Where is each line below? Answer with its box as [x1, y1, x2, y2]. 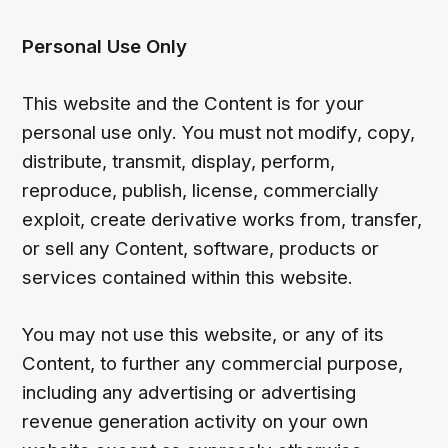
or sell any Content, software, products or [22, 237, 380, 261]
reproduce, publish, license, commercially [22, 179, 380, 203]
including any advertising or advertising [22, 381, 357, 405]
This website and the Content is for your [22, 92, 365, 116]
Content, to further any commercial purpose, [22, 352, 404, 376]
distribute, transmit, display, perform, [22, 150, 336, 174]
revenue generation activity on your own [22, 410, 369, 434]
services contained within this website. [22, 266, 354, 290]
